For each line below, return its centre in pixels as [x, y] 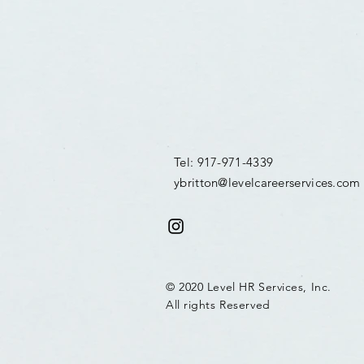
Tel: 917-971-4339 [224, 162]
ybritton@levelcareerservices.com [267, 183]
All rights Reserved [218, 305]
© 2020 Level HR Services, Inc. [249, 287]
